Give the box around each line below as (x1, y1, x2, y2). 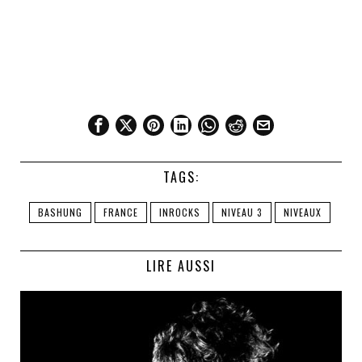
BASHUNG (37, 205, 82, 220)
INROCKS (158, 205, 200, 220)
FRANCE (103, 205, 138, 220)
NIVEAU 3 (221, 205, 263, 220)
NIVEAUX (283, 205, 322, 220)
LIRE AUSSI (146, 256, 216, 276)
